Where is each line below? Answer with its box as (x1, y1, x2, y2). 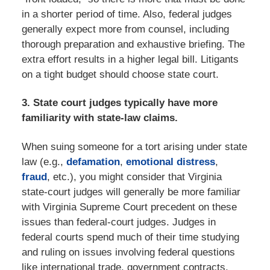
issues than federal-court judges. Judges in (21, 216, 216, 228)
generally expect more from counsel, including (21, 23, 229, 35)
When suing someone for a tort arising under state (21, 140, 247, 152)
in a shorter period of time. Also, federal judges (21, 8, 232, 20)
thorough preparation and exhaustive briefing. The (21, 38, 245, 50)
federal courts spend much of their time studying (21, 231, 239, 243)
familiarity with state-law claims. (21, 112, 178, 124)
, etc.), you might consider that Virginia (46, 171, 222, 183)
